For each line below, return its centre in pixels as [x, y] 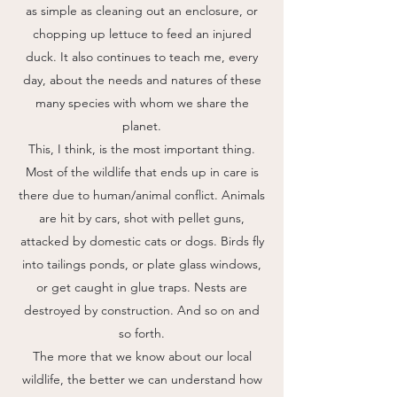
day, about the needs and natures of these [142, 80]
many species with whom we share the [142, 103]
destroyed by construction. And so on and [142, 310]
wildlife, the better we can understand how [142, 379]
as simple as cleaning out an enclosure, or [142, 11]
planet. [142, 126]
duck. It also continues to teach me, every [142, 57]
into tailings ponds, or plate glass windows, [142, 264]
